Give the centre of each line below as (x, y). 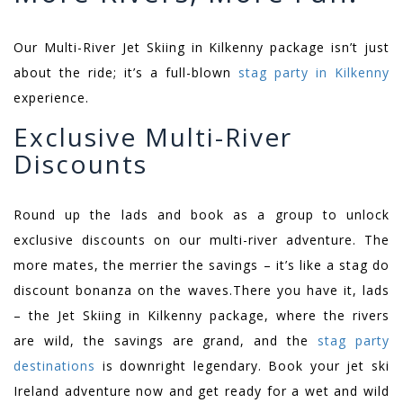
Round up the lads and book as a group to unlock (201, 215)
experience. (51, 98)
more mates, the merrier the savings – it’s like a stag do (201, 265)
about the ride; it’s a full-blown (126, 73)
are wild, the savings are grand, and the (166, 341)
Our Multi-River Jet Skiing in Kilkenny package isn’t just (201, 48)
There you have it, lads (311, 291)
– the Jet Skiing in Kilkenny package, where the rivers (201, 316)
